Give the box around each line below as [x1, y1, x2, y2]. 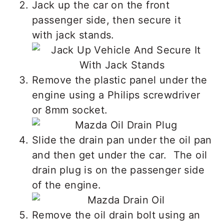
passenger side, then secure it [32, 13, 181, 26]
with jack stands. [32, 28, 114, 41]
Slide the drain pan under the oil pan [32, 133, 212, 146]
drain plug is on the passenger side [32, 163, 204, 176]
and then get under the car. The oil [32, 148, 207, 161]
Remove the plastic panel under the [32, 73, 207, 86]
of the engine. [32, 178, 101, 191]
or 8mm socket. [32, 103, 111, 116]
